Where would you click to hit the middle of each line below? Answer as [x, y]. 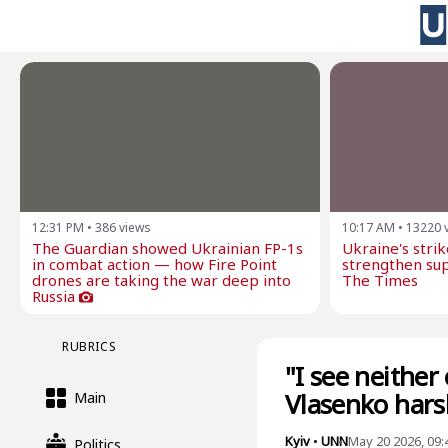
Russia [53, 296]
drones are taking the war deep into [161, 280]
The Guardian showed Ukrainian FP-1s [167, 248]
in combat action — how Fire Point [154, 264]
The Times [380, 280]
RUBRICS [89, 346]
